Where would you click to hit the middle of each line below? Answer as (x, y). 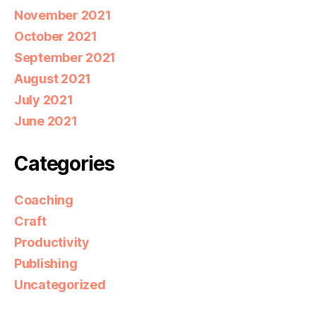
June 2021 (46, 121)
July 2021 (44, 99)
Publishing (46, 263)
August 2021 (53, 78)
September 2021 (65, 57)
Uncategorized (60, 284)
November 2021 (63, 15)
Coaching (44, 200)
